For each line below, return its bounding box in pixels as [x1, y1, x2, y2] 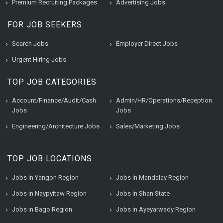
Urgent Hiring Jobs [12, 56, 66, 63]
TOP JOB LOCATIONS [7, 154, 92, 163]
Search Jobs [12, 40, 48, 47]
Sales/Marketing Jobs [116, 122, 180, 130]
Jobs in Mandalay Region [116, 174, 189, 181]
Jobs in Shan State [116, 190, 170, 197]
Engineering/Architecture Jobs [12, 122, 100, 130]
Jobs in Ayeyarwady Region [116, 206, 196, 213]
